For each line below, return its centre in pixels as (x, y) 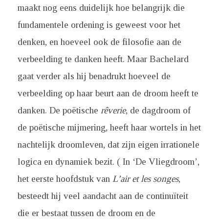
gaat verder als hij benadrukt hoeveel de (94, 76)
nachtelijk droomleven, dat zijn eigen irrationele (108, 144)
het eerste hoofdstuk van (65, 179)
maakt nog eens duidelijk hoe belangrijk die (101, 8)
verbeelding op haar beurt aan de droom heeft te (108, 93)
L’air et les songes (145, 179)
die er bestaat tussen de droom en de (86, 213)
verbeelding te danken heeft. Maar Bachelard (103, 59)
